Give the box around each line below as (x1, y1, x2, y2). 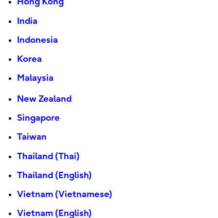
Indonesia (17, 35, 58, 45)
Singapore (17, 113, 60, 124)
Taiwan (17, 132, 47, 143)
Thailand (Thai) (17, 151, 80, 162)
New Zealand (17, 94, 72, 105)
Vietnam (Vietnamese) (17, 189, 112, 200)
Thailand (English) (17, 170, 92, 181)
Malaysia (17, 73, 54, 83)
